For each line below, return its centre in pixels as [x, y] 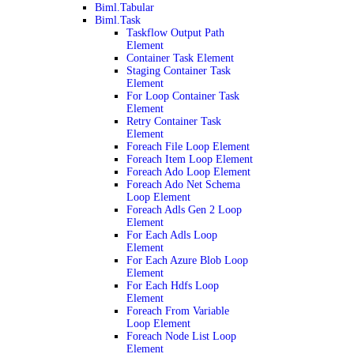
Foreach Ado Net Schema [183, 185]
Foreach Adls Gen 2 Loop [184, 210]
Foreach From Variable [178, 311]
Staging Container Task [179, 71]
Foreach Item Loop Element [190, 159]
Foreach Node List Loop [181, 336]
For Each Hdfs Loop [173, 286]
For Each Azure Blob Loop [187, 260]
